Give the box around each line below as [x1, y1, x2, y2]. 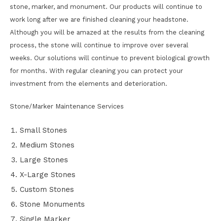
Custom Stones [20, 185, 74, 194]
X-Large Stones [20, 170, 75, 179]
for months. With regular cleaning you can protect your [10, 67, 183, 74]
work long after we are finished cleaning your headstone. [10, 16, 188, 23]
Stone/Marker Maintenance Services [10, 103, 124, 110]
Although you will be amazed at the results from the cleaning [10, 29, 204, 36]
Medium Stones [20, 141, 74, 149]
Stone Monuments [20, 200, 85, 209]
